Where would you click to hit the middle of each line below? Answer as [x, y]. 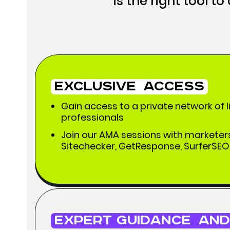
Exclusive [95, 87]
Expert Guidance [123, 221]
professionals [92, 117]
